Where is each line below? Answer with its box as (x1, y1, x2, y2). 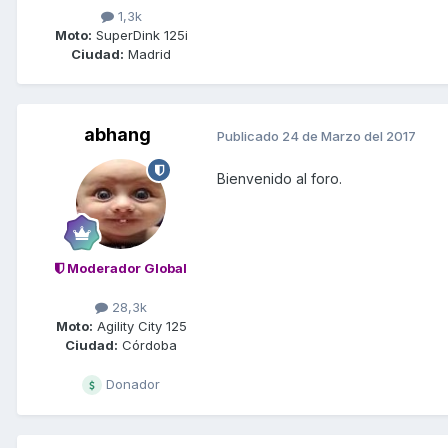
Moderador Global (64, 260, 187, 277)
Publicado (217, 127, 282, 144)
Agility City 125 (92, 318, 187, 335)
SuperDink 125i (91, 27, 188, 44)
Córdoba (118, 337, 177, 354)
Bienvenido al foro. (217, 170, 342, 188)
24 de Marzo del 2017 (282, 127, 416, 144)
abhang (83, 124, 151, 146)
